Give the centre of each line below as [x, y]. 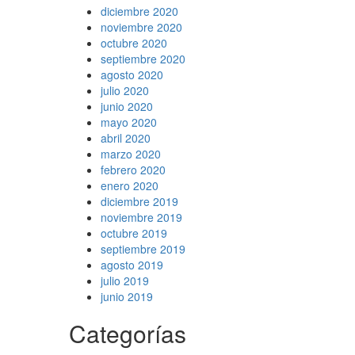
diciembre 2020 [139, 11]
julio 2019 [125, 280]
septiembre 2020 [143, 58]
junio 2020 [127, 106]
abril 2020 [126, 137]
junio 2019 [127, 296]
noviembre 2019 [141, 217]
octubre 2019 [134, 233]
